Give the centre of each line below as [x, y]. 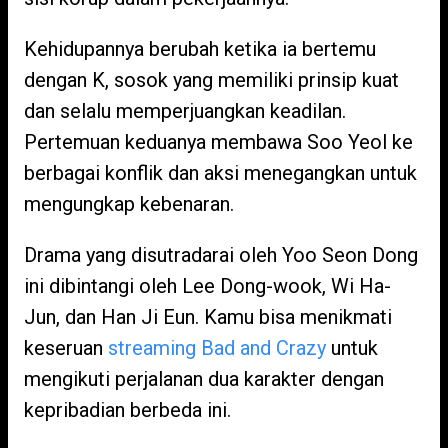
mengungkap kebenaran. [129, 203]
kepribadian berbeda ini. [127, 409]
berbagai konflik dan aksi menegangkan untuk [220, 172]
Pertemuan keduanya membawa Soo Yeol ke [218, 141]
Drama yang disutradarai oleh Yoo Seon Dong [221, 254]
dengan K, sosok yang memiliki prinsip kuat [211, 79]
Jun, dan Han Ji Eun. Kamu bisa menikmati [208, 316]
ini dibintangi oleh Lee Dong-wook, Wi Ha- [207, 285]
